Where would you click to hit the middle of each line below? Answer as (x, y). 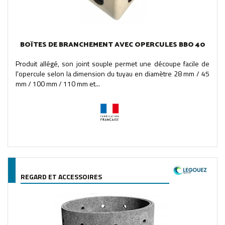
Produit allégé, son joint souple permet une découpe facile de (113, 63)
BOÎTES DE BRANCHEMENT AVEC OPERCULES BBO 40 (113, 45)
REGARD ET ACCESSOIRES (61, 176)
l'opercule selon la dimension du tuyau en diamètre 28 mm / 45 (113, 73)
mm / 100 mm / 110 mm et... (58, 83)
